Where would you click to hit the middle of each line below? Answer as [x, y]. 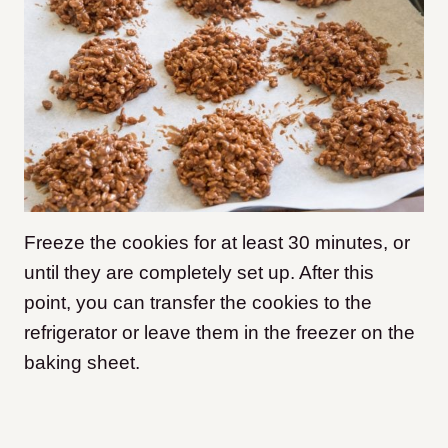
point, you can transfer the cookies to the [198, 302]
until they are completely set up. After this [199, 272]
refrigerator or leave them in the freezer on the [219, 332]
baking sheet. [82, 362]
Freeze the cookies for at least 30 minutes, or [217, 242]
